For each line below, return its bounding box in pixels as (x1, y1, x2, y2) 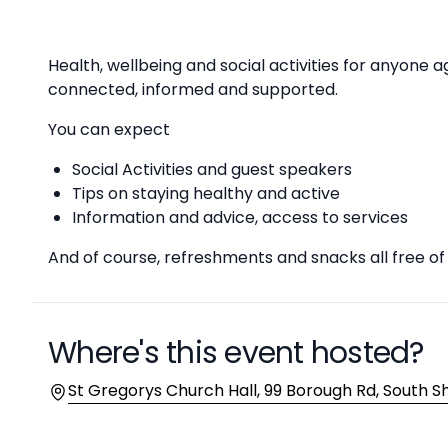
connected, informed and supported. (48, 78, 338, 101)
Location (47, 378, 114, 401)
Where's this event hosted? (48, 332, 424, 374)
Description (47, 13, 138, 36)
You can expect (48, 118, 170, 141)
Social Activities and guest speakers (72, 158, 352, 181)
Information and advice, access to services (72, 206, 408, 229)
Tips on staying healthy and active (72, 182, 340, 205)
